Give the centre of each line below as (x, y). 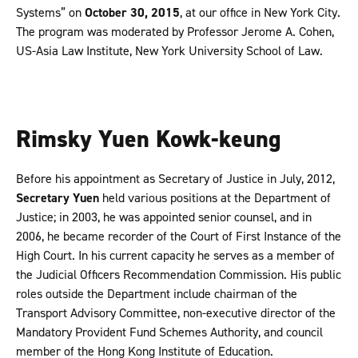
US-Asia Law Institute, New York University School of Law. (171, 51)
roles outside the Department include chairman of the (157, 294)
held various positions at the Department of (215, 198)
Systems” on (50, 13)
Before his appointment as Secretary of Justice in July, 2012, (175, 179)
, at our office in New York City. (260, 13)
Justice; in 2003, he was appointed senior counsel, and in (164, 217)
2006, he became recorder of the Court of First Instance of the (179, 237)
